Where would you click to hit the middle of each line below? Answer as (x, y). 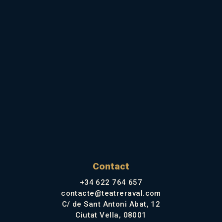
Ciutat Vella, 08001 (111, 215)
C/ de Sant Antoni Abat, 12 (111, 204)
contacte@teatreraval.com (111, 193)
